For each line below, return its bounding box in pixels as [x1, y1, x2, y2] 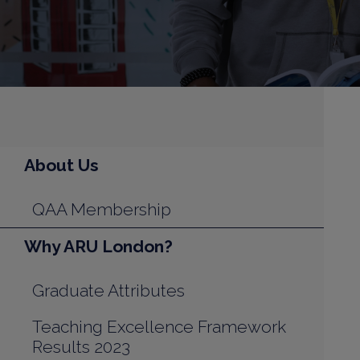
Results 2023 [32, 337, 130, 357]
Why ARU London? [24, 236, 173, 256]
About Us [24, 155, 99, 175]
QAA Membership [32, 199, 171, 219]
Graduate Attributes [32, 280, 185, 301]
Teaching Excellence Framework [32, 317, 286, 337]
